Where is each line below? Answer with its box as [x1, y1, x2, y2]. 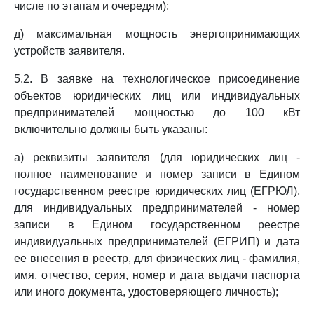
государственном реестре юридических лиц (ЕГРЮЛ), [14, 185, 300, 197]
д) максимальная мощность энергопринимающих [14, 28, 300, 40]
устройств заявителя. [14, 45, 125, 57]
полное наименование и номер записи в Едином [14, 168, 300, 180]
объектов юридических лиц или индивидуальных [14, 90, 300, 102]
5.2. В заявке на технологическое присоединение [14, 73, 300, 85]
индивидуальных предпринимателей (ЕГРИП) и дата [14, 235, 300, 247]
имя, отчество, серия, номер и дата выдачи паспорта [14, 269, 300, 281]
